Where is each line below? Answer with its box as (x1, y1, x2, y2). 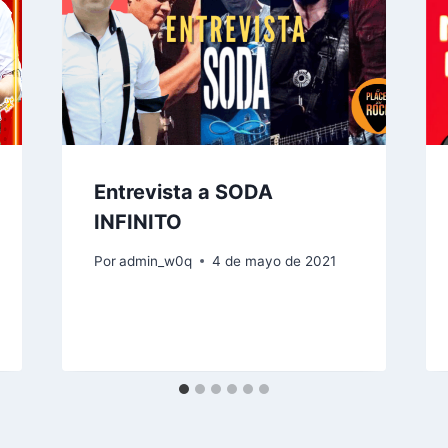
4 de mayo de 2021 (211, 252, 336, 269)
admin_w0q (118, 252, 192, 269)
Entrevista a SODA (93, 179, 273, 204)
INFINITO (93, 209, 182, 234)
